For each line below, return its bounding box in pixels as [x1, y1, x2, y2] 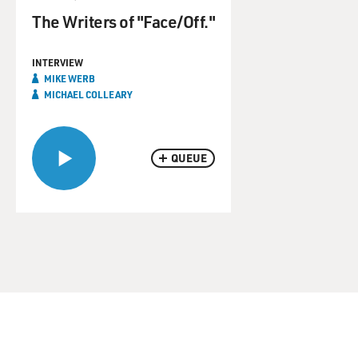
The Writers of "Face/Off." [32, 10, 215, 32]
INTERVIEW [32, 56, 83, 69]
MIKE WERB [44, 72, 95, 85]
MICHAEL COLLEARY [44, 88, 133, 101]
